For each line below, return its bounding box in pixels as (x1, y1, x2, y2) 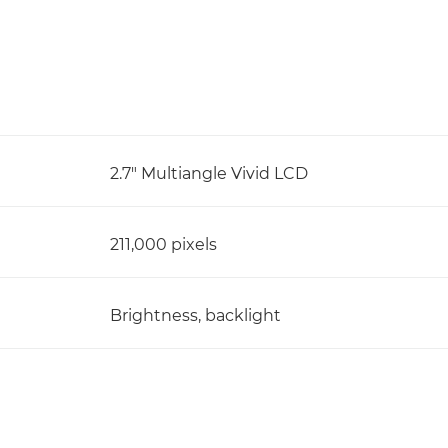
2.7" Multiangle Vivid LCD (110, 164, 308, 183)
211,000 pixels (110, 235, 217, 254)
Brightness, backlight (110, 306, 281, 325)
